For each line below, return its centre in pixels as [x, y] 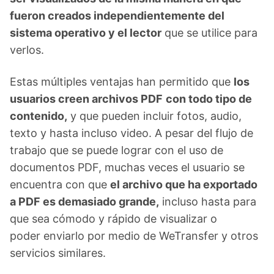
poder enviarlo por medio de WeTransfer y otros [134, 236]
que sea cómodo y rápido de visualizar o [113, 219]
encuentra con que [60, 184]
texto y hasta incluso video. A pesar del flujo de [131, 133]
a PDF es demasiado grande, [84, 202]
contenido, [39, 116]
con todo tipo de [209, 99]
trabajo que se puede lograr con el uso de [117, 150]
